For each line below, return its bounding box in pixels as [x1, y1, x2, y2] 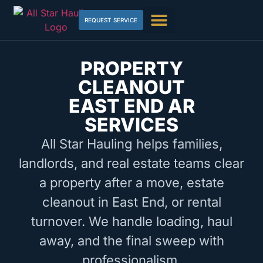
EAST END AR [68, 95, 195, 117]
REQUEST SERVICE [85, 16, 138, 23]
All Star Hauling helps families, [41, 136, 222, 151]
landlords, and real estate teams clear [19, 156, 244, 171]
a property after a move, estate [39, 175, 224, 190]
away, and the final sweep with [39, 233, 224, 248]
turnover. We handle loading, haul [31, 214, 232, 229]
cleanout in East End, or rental [42, 194, 221, 210]
